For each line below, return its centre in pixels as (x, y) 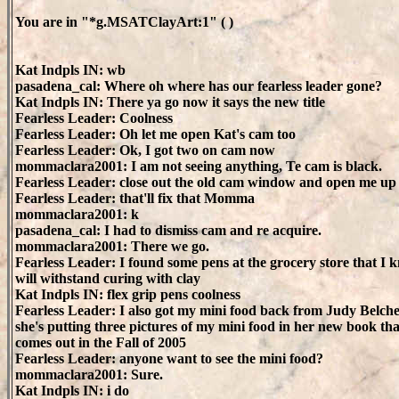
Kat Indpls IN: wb (70, 70)
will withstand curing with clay (108, 278)
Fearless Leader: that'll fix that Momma (135, 198)
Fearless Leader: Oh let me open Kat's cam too (155, 134)
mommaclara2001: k (77, 214)
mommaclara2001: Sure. (89, 375)
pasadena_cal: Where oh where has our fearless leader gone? (199, 86)
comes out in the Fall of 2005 (101, 342)
